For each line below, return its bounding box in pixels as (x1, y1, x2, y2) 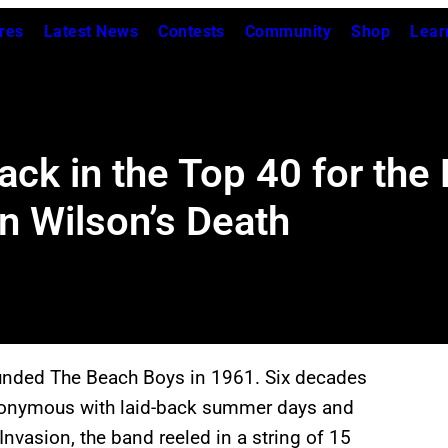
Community (244, 22, 332, 41)
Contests (158, 22, 225, 41)
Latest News (43, 22, 139, 41)
